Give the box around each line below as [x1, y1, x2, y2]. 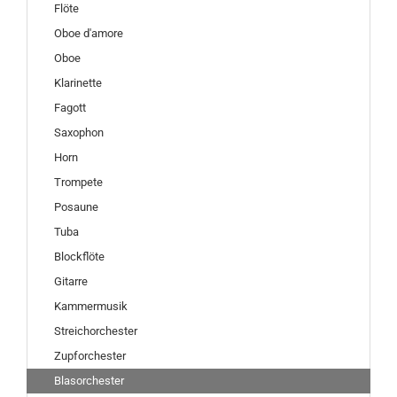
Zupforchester [54, 349, 126, 362]
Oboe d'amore [54, 27, 123, 40]
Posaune [54, 200, 98, 214]
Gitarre [54, 275, 88, 288]
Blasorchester [54, 374, 124, 387]
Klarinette [54, 76, 102, 90]
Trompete [54, 175, 103, 189]
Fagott [54, 101, 86, 114]
